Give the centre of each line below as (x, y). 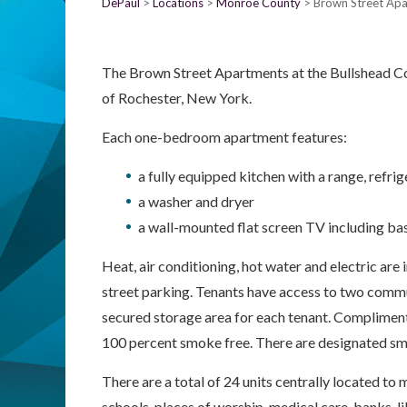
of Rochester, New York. (177, 98)
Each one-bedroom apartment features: (224, 137)
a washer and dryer (196, 201)
